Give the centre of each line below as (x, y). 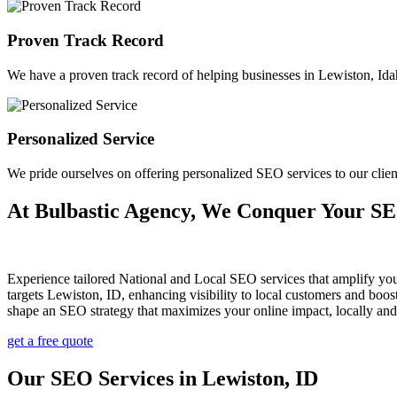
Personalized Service (81, 139)
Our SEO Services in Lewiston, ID (163, 378)
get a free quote (50, 340)
